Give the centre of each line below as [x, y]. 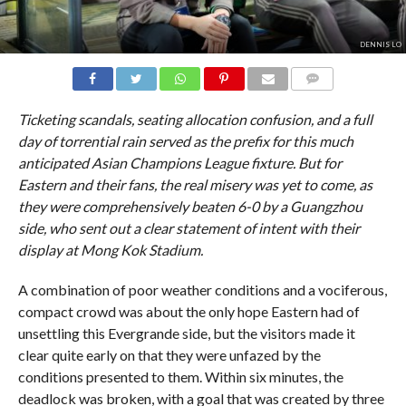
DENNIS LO [380, 44]
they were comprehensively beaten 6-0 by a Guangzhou [190, 206]
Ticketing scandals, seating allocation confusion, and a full [195, 119]
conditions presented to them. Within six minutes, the [180, 376]
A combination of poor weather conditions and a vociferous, [202, 289]
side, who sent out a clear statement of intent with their [188, 227]
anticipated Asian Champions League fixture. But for [179, 162]
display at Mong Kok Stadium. [110, 249]
